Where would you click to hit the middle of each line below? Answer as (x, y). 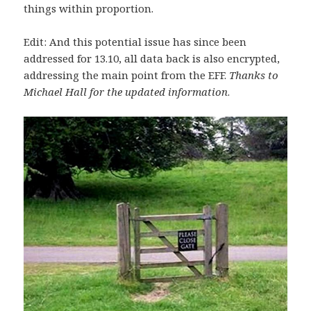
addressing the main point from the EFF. (127, 75)
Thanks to (254, 75)
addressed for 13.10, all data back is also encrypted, (152, 58)
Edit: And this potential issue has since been (135, 41)
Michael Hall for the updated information (126, 91)
